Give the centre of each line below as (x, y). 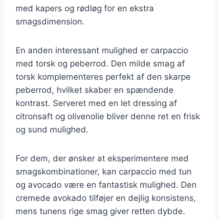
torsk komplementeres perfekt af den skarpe (103, 77)
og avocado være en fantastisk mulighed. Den (106, 185)
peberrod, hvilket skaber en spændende (95, 90)
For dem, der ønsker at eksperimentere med (102, 158)
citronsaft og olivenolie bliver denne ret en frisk (108, 116)
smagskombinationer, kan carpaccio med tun (104, 171)
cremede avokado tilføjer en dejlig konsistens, (106, 198)
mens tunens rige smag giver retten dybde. (100, 211)
